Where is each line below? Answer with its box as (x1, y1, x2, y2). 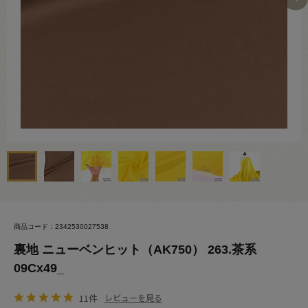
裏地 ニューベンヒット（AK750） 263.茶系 (14, 243, 256, 256)
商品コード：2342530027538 (14, 223, 109, 230)
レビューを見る (104, 291, 162, 303)
